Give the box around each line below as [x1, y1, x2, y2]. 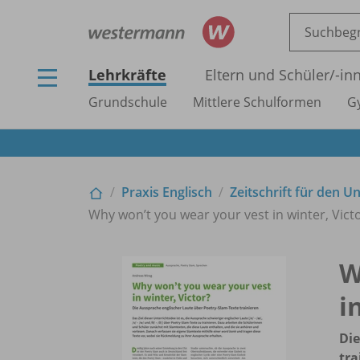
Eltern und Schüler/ [205, 65, 335, 84]
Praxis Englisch [121, 182, 212, 201]
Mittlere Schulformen [193, 93, 321, 111]
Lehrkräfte [88, 65, 166, 84]
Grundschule [88, 93, 167, 111]
